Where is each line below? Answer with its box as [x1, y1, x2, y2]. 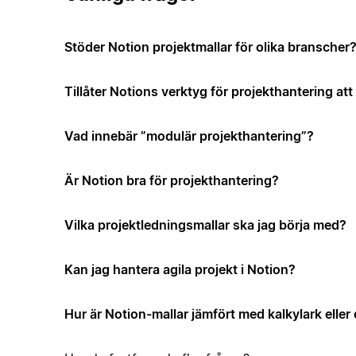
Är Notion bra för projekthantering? [64, 172, 279, 188]
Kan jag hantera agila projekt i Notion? [64, 261, 296, 277]
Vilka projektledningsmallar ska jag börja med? [64, 216, 346, 233]
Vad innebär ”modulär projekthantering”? [64, 127, 314, 144]
